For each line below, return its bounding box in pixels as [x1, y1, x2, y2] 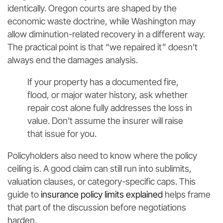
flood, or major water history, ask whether [27, 89, 188, 100]
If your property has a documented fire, [27, 76, 179, 87]
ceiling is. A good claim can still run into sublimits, [7, 163, 192, 174]
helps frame [163, 189, 211, 200]
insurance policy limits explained [41, 189, 163, 200]
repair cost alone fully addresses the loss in [27, 102, 192, 113]
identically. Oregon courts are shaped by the [7, 2, 177, 13]
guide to [7, 189, 41, 200]
